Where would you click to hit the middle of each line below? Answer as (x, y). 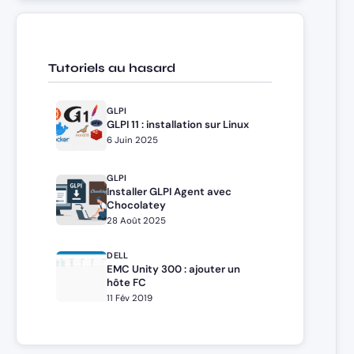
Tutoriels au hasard (111, 68)
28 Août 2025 (137, 220)
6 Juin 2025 (133, 140)
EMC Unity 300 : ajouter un (174, 269)
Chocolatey (137, 205)
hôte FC (127, 283)
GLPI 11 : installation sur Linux (178, 125)
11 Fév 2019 (130, 298)
